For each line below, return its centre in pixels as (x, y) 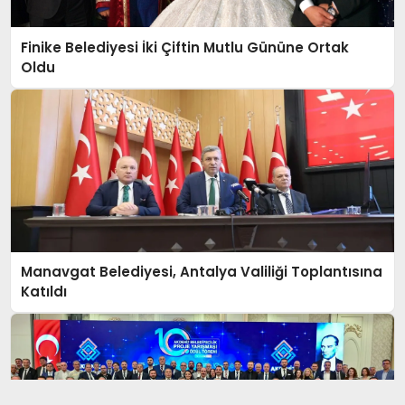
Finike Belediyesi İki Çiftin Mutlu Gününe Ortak (185, 47)
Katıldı (44, 292)
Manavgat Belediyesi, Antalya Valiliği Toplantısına (202, 272)
